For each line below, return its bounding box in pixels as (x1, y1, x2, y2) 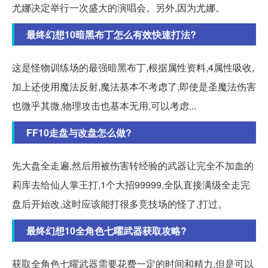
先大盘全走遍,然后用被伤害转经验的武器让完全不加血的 (12, 158, 254, 172)
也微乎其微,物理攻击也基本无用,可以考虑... (12, 98, 196, 112)
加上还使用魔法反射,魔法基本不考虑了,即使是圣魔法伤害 (12, 79, 256, 93)
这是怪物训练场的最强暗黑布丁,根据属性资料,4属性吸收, (12, 60, 254, 74)
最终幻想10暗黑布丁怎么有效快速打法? (26, 27, 196, 41)
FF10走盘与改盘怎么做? (26, 125, 132, 139)
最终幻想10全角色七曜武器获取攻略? (26, 223, 187, 237)
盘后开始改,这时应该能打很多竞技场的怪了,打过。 (12, 196, 227, 211)
